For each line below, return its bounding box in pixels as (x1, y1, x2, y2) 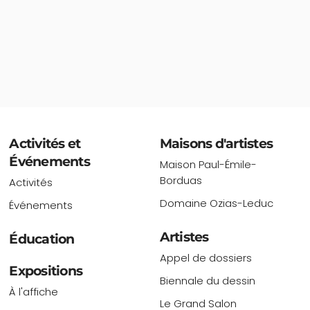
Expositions (9, 263, 83, 280)
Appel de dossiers (159, 250, 252, 266)
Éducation (9, 231, 75, 248)
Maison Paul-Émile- (159, 157, 257, 172)
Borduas (159, 173, 202, 188)
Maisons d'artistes (159, 136, 273, 152)
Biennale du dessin (159, 273, 255, 289)
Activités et (9, 136, 81, 152)
